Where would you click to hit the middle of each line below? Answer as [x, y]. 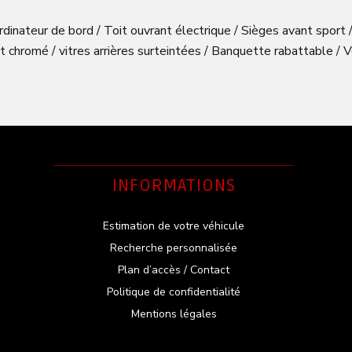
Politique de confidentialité [174, 291]
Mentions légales [174, 313]
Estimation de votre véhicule [174, 225]
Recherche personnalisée [174, 247]
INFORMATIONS [174, 185]
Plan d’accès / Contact [174, 269]
